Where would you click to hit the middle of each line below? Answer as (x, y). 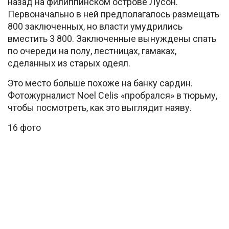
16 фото (24, 128)
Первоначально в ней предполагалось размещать (113, 14)
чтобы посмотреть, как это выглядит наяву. (100, 108)
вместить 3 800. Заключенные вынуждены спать (112, 39)
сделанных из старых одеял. (69, 63)
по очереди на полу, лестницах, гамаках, (92, 51)
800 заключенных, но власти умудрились (95, 26)
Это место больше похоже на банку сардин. (100, 83)
